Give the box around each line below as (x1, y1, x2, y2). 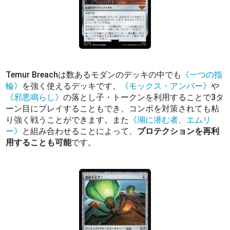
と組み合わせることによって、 (22, 126, 138, 136)
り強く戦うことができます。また (6, 114, 129, 125)
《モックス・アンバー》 (121, 81, 212, 91)
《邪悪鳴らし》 (6, 92, 64, 102)
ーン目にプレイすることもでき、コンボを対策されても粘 (6, 103, 220, 113)
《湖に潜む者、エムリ (129, 114, 212, 125)
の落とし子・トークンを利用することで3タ (63, 92, 224, 102)
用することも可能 (6, 137, 72, 147)
